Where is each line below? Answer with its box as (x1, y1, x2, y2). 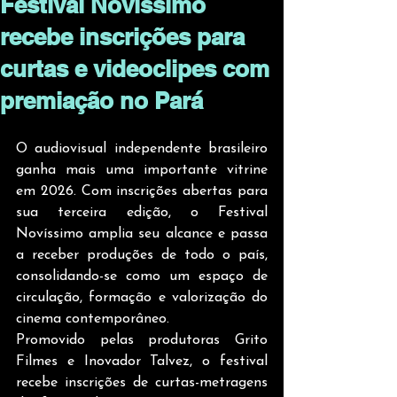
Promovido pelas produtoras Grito (16, 333, 268, 347)
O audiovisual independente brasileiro (16, 142, 268, 156)
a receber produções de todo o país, (16, 248, 268, 262)
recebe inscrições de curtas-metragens (16, 376, 268, 390)
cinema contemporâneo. (16, 312, 169, 326)
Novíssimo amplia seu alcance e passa (16, 227, 268, 241)
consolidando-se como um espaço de (16, 269, 268, 284)
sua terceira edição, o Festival (16, 206, 268, 220)
